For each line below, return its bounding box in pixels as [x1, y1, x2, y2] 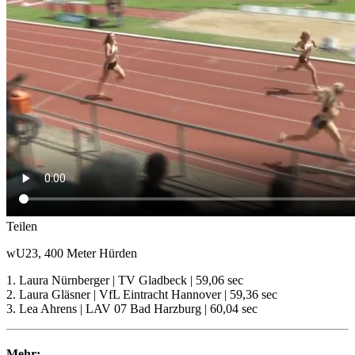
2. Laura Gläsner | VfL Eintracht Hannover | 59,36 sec [6, 287, 277, 301]
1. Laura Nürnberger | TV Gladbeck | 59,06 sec [6, 273, 243, 287]
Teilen [6, 219, 37, 233]
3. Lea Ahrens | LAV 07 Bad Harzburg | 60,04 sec [6, 301, 258, 315]
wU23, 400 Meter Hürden [6, 246, 137, 260]
